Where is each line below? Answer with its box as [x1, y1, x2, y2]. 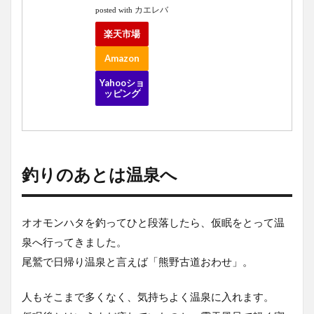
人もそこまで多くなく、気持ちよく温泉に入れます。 [22, 289, 274, 303]
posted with [95, 6, 135, 14]
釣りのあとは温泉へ [22, 163, 177, 184]
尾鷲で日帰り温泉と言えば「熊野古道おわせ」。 [22, 254, 253, 268]
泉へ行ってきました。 [22, 235, 127, 248]
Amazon [104, 52, 139, 64]
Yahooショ [99, 76, 144, 88]
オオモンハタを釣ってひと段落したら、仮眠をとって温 [22, 215, 285, 228]
